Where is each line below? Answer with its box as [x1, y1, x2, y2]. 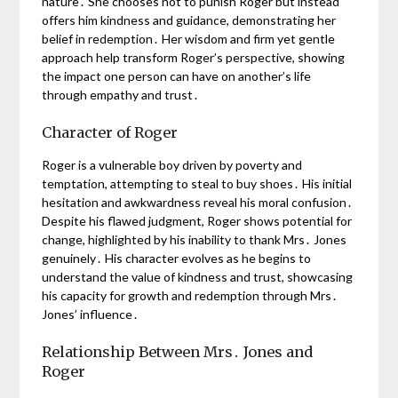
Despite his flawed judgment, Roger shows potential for [42, 213, 353, 229]
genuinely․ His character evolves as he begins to [42, 251, 312, 267]
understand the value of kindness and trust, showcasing [42, 269, 354, 285]
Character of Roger [42, 123, 179, 142]
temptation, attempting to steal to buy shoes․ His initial [42, 176, 353, 192]
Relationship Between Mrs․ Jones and [42, 343, 314, 362]
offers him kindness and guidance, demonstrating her [42, 12, 337, 28]
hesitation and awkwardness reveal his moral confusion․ [42, 195, 354, 211]
